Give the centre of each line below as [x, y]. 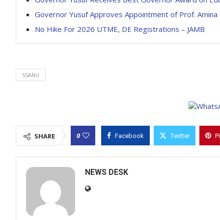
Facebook [129, 136]
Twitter [180, 136]
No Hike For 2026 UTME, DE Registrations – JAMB [120, 29]
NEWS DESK [107, 172]
